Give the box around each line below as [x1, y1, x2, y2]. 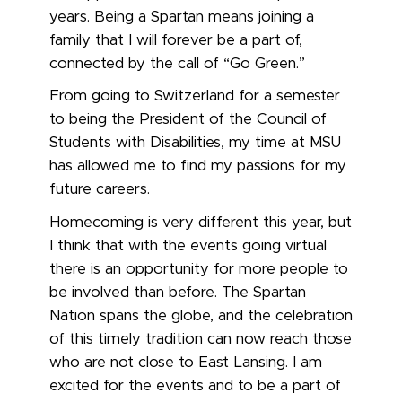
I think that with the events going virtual [49, 239, 327, 254]
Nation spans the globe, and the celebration [49, 309, 353, 324]
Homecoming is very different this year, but [49, 215, 352, 231]
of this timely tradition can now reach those [49, 332, 352, 347]
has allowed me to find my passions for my [49, 159, 346, 174]
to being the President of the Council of [49, 112, 327, 127]
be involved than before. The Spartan [49, 285, 306, 301]
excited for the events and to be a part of [49, 379, 341, 394]
